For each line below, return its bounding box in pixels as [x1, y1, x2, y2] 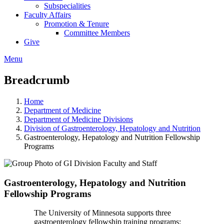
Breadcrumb [4, 73, 69, 86]
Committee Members [64, 28, 130, 37]
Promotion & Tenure [44, 19, 109, 28]
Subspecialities [44, 1, 90, 10]
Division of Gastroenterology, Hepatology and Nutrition [24, 123, 200, 132]
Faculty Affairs [24, 10, 71, 19]
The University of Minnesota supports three [34, 208, 171, 217]
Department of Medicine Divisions [24, 114, 133, 123]
